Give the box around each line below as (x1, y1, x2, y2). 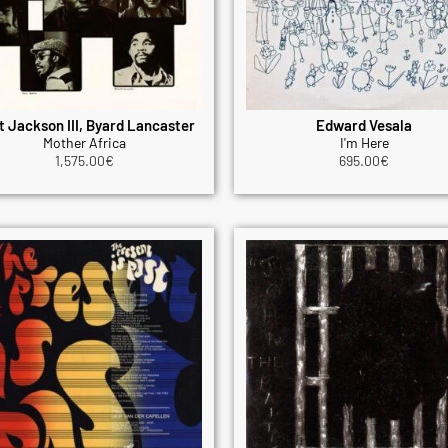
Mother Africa (42, 133, 126, 151)
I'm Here (339, 133, 389, 151)
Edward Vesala (316, 115, 412, 134)
